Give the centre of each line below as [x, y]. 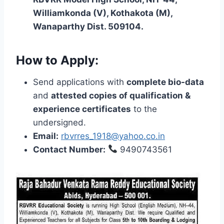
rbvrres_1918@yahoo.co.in [113, 136]
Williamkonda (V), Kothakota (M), [103, 13]
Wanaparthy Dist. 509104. [88, 26]
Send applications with [80, 82]
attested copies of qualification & [121, 95]
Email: [46, 136]
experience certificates [82, 109]
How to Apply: [57, 60]
